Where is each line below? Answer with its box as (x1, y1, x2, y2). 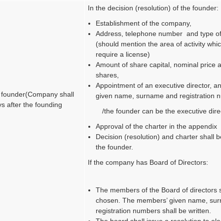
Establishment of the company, (96, 19, 192, 27)
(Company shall (25, 90, 74, 98)
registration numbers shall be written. (96, 206, 212, 215)
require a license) (96, 50, 150, 58)
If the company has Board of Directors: (88, 158, 209, 166)
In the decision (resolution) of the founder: (88, 3, 219, 12)
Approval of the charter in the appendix (96, 122, 218, 130)
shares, (96, 71, 119, 79)
